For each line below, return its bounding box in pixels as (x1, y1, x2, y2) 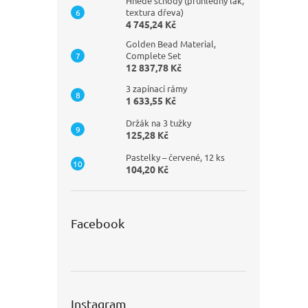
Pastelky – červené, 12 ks (126, 151, 225, 163)
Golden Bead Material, (126, 37, 216, 49)
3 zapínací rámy (126, 82, 187, 94)
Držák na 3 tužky (126, 116, 191, 129)
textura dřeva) (126, 5, 184, 18)
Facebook (71, 215, 124, 230)
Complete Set (126, 49, 181, 61)
